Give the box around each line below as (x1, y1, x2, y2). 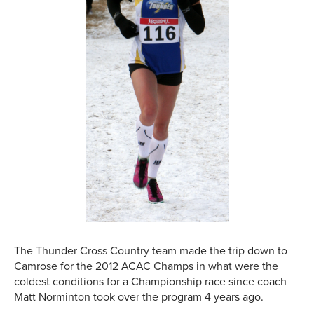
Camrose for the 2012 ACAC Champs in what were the (14, 259, 278, 274)
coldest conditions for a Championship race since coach (14, 275, 287, 289)
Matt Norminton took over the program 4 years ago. (14, 290, 264, 305)
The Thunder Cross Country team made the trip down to (14, 244, 287, 259)
